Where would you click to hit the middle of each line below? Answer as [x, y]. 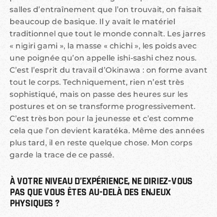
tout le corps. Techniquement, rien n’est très [97, 82]
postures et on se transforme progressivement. [103, 107]
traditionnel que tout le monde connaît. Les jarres [108, 34]
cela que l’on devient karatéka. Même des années [107, 131]
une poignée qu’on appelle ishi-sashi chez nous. [103, 58]
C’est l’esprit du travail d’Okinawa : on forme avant [108, 70]
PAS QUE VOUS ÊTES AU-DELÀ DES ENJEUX [91, 193]
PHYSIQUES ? [35, 204]
